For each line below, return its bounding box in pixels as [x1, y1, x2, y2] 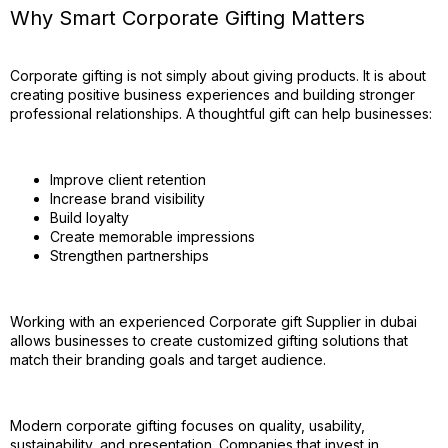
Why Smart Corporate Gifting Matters [10, 6, 365, 30]
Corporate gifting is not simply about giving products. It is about [10, 67, 426, 84]
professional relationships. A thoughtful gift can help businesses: [10, 105, 432, 122]
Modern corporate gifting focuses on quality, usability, [10, 417, 365, 434]
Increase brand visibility [50, 190, 205, 207]
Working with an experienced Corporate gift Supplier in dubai [10, 313, 417, 330]
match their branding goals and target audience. [10, 351, 326, 368]
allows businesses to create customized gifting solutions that [10, 332, 408, 349]
